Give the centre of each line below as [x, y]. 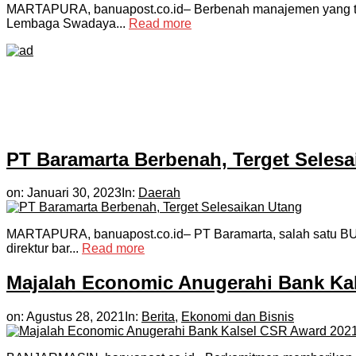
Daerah [159, 193]
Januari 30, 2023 [74, 193]
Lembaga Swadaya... [68, 23]
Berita [158, 317]
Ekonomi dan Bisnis [238, 317]
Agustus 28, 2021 [75, 317]
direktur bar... [44, 249]
